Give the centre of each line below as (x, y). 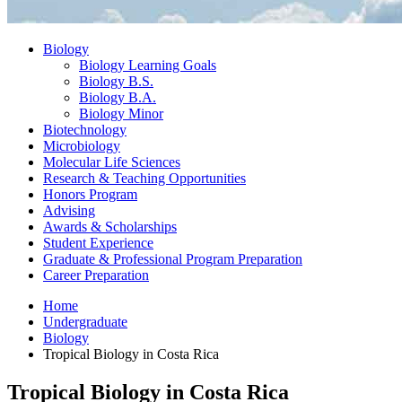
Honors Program (90, 194)
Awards (67, 226)
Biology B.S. (116, 81)
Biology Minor (121, 113)
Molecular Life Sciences (112, 162)
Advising (69, 210)
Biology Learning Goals (148, 65)
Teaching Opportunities (178, 178)
